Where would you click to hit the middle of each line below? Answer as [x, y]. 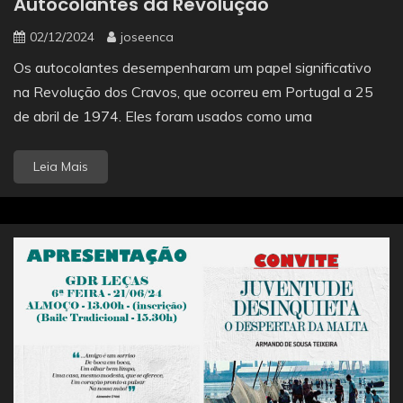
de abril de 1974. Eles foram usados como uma [163, 116]
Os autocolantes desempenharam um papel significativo [193, 67]
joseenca [147, 36]
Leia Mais [61, 166]
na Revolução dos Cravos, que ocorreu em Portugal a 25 [193, 91]
